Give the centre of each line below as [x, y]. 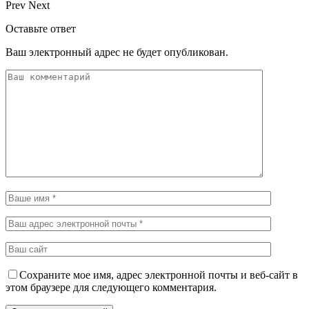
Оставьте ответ [41, 28]
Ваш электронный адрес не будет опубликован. [117, 52]
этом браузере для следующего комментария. [111, 287]
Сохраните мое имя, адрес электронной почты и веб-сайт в [159, 275]
